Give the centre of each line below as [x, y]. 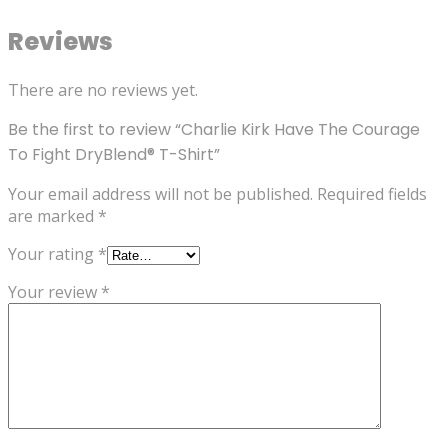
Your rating [53, 254]
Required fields [372, 194]
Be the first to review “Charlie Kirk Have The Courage [214, 130]
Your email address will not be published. [160, 194]
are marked [53, 216]
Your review [54, 292]
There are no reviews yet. [103, 90]
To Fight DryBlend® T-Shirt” [114, 155]
